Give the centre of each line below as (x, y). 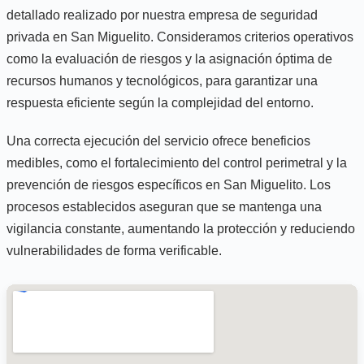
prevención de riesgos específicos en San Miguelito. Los (169, 184)
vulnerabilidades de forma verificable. (114, 250)
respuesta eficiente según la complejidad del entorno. (160, 102)
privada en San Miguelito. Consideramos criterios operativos (180, 37)
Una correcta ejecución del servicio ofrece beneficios (158, 141)
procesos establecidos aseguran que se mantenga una (164, 206)
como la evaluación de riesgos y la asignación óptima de (169, 58)
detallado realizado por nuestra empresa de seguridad (162, 15)
